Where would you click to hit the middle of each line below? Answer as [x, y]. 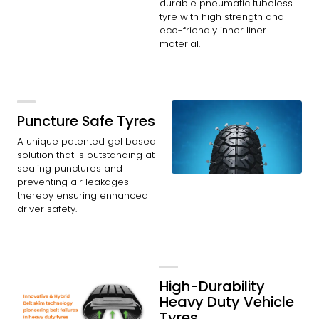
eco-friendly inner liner [213, 30]
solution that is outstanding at [86, 155]
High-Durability [212, 287]
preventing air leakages [73, 182]
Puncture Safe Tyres [86, 121]
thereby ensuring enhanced [83, 195]
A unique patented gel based [87, 141]
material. [180, 43]
